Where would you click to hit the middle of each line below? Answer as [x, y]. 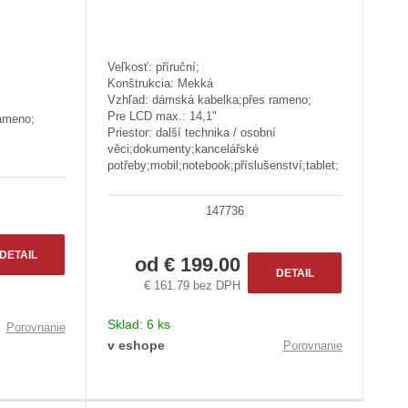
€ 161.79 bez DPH [193, 285]
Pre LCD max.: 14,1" [162, 117]
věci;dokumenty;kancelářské [183, 149]
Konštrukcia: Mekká [160, 84]
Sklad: [127, 324]
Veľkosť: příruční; [153, 67]
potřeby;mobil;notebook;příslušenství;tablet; [223, 166]
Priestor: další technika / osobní [191, 133]
